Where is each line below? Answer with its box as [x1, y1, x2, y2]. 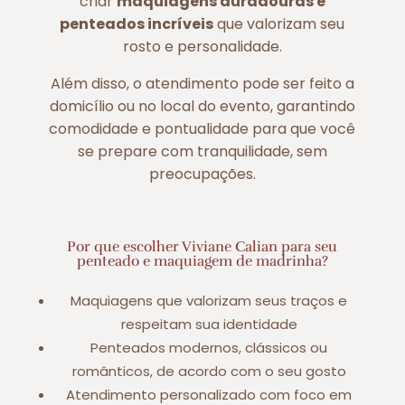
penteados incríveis [60, 13, 214, 34]
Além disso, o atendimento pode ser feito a [50, 72, 354, 94]
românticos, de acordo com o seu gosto [71, 361, 346, 381]
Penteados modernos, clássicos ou [90, 337, 328, 357]
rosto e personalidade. [122, 35, 282, 57]
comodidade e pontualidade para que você [49, 118, 356, 139]
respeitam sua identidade [120, 314, 297, 334]
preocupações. [148, 163, 256, 184]
